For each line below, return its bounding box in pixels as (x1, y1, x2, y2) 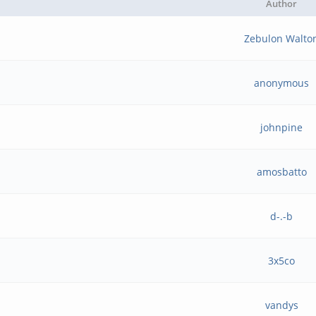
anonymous (254, 76, 310, 90)
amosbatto (256, 165, 307, 178)
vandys (265, 298, 298, 312)
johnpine (260, 121, 303, 134)
